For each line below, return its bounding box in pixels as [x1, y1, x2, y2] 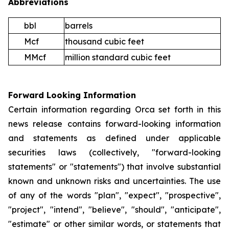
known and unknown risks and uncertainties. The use [8, 175, 221, 186]
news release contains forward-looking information [8, 118, 221, 129]
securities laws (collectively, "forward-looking [8, 147, 221, 157]
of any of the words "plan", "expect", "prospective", [8, 190, 221, 200]
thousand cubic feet [65, 36, 144, 47]
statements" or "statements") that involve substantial [8, 161, 221, 172]
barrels [65, 20, 93, 31]
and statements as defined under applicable [8, 132, 221, 143]
